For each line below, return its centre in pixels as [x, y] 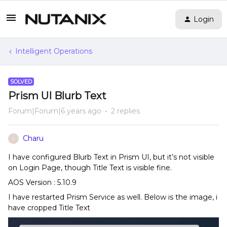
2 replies [125, 111]
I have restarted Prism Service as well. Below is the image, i [113, 197]
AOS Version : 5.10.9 [42, 182]
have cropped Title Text [49, 208]
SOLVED [21, 82]
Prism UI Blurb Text [57, 96]
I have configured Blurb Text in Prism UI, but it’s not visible [111, 157]
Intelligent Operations [54, 51]
